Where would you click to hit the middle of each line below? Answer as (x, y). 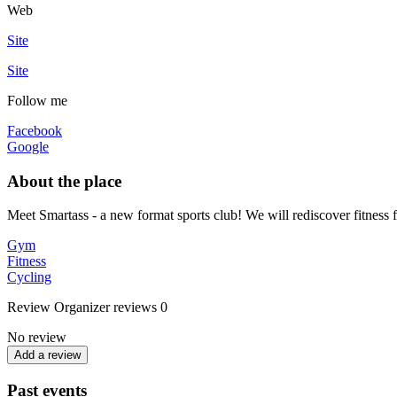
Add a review (47, 355)
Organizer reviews (105, 307)
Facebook (35, 130)
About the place (64, 181)
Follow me (37, 100)
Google (28, 146)
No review (37, 338)
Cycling (29, 277)
